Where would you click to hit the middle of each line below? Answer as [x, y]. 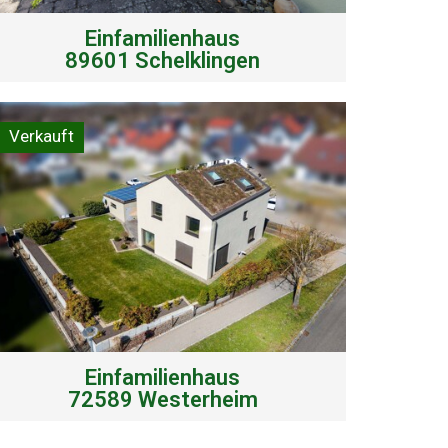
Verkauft [42, 135]
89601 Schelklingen [163, 60]
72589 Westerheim [162, 399]
